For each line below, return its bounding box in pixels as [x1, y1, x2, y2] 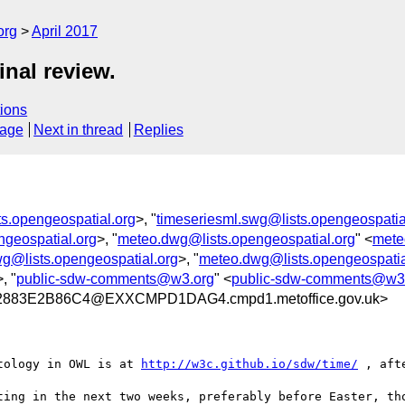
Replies [133, 122, 184, 138]
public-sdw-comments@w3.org [16, 270, 214, 287]
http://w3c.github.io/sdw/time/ [141, 356, 358, 371]
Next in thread [33, 122, 124, 138]
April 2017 [32, 24, 98, 39]
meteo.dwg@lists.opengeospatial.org [118, 231, 355, 247]
